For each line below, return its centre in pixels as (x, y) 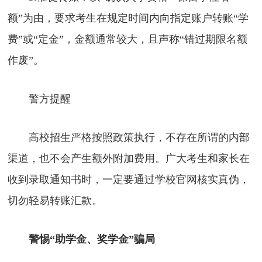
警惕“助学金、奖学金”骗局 (92, 239)
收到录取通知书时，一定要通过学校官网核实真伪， (129, 179)
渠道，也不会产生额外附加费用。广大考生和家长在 (129, 158)
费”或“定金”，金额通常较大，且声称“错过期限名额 (128, 39)
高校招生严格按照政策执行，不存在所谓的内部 (129, 137)
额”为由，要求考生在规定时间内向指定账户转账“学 (128, 18)
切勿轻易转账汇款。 (55, 200)
